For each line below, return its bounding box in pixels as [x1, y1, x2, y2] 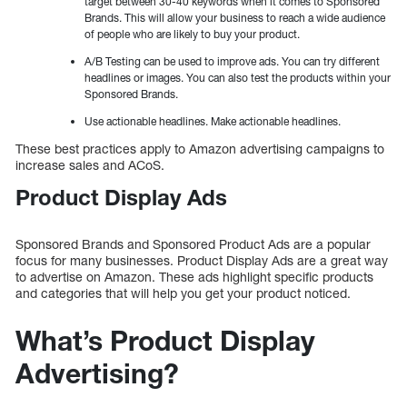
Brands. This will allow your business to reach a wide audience [84, 11, 385, 25]
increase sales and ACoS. [15, 157, 164, 174]
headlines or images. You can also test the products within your [84, 71, 391, 85]
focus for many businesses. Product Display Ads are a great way [15, 252, 388, 268]
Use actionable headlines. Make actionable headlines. [84, 114, 341, 129]
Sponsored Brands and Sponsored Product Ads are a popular [15, 235, 371, 252]
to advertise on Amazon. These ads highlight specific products [15, 268, 373, 284]
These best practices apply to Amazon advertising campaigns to [15, 141, 384, 157]
